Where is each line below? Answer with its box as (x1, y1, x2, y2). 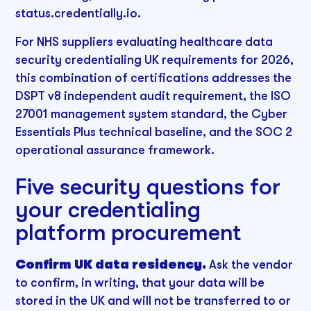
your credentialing (15, 196, 201, 224)
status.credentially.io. (15, 6, 142, 20)
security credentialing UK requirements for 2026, (15, 53, 294, 67)
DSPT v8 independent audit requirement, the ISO (15, 89, 292, 103)
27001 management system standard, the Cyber (15, 107, 288, 121)
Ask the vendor (206, 257, 294, 271)
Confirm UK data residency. (15, 257, 207, 271)
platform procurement (15, 219, 242, 246)
